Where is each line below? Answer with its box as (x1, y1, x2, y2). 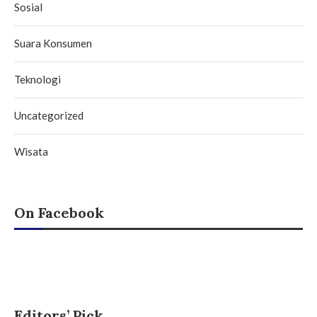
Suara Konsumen (14, 36, 92, 50)
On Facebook (14, 203, 104, 221)
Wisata (14, 144, 48, 158)
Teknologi (14, 72, 61, 86)
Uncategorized (14, 108, 83, 122)
